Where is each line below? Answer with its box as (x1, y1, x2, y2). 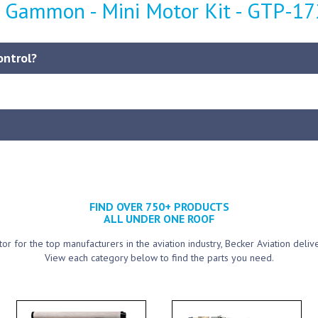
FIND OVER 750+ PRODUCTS (89, 199, 229, 214)
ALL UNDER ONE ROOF (104, 212, 214, 226)
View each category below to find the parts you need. (44, 251, 274, 264)
